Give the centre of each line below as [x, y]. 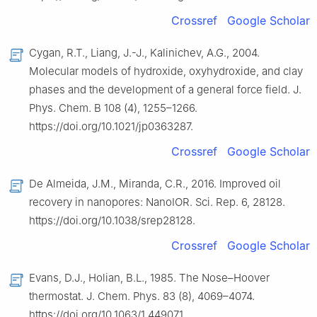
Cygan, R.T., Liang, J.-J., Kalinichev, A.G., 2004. [144, 52]
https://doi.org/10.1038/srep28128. [112, 220]
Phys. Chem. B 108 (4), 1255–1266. [113, 108]
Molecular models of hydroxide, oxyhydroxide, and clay [166, 71]
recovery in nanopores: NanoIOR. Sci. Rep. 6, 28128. [157, 202]
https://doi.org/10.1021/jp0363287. [111, 126]
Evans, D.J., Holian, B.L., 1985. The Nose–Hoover [149, 277]
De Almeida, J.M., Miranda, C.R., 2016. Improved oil [155, 183]
